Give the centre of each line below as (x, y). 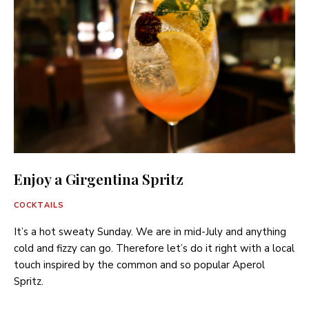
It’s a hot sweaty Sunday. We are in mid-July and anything (150, 231)
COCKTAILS (39, 205)
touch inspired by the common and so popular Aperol (139, 265)
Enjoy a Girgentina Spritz (99, 178)
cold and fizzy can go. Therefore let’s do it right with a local (154, 248)
